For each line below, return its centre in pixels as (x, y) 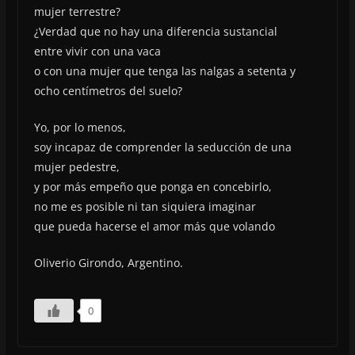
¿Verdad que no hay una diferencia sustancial (155, 31)
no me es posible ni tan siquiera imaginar (145, 206)
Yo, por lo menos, (80, 127)
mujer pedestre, (76, 166)
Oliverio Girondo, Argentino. (108, 262)
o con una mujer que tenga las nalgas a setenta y (164, 71)
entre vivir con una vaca (97, 51)
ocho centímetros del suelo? (108, 90)
